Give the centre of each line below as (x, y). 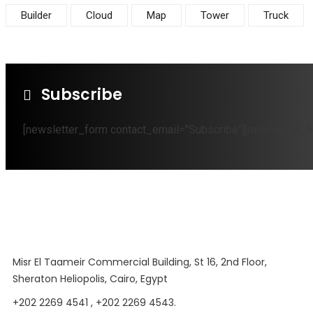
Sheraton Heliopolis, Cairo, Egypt (90, 279)
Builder (36, 15)
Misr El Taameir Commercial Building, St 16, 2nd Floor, (140, 262)
